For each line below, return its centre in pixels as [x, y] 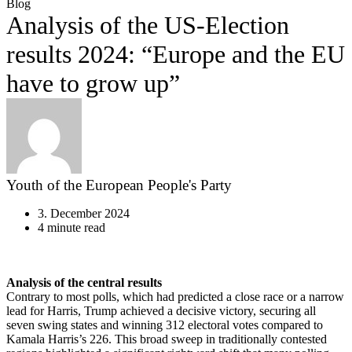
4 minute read [71, 227]
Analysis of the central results [84, 282]
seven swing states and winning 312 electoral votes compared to [165, 325]
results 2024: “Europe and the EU [176, 54]
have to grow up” [96, 83]
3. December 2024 [84, 213]
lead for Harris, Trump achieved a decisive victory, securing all [161, 311]
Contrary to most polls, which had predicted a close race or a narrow [175, 297]
